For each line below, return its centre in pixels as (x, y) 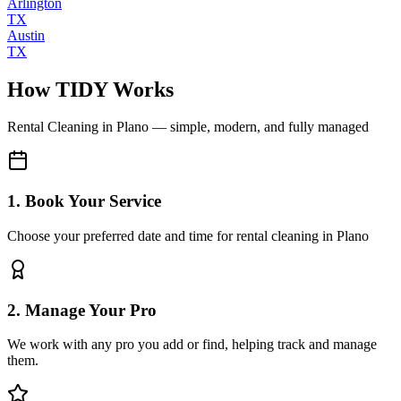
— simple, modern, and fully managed (259, 127)
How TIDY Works (90, 89)
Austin (26, 35)
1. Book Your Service (84, 201)
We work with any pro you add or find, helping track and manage (192, 345)
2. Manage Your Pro (82, 310)
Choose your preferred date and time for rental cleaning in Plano (188, 235)
